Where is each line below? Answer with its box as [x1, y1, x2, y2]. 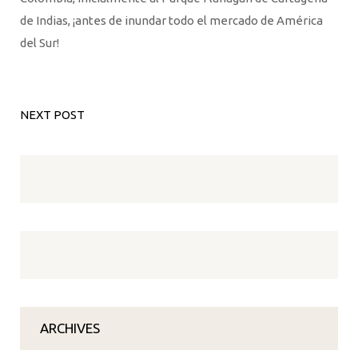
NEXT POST [20, 108, 85, 121]
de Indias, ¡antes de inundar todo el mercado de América [20, 14, 323, 27]
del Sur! [20, 36, 59, 50]
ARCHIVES [40, 320, 100, 336]
